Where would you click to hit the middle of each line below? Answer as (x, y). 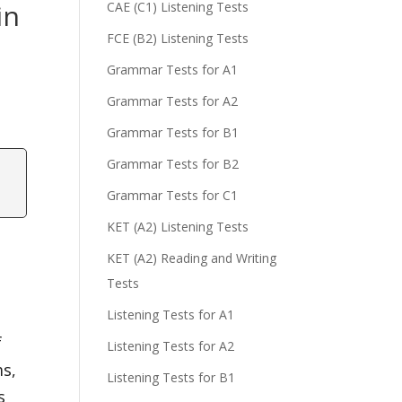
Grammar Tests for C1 (173, 195)
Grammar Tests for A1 (173, 70)
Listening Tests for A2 (171, 346)
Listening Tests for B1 (171, 377)
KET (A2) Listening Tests (178, 227)
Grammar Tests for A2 (173, 101)
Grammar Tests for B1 (173, 132)
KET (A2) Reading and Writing (192, 258)
